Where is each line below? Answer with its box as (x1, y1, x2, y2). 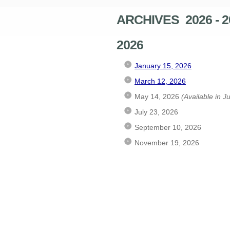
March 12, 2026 (135, 77, 186, 85)
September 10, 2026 (135, 123, 201, 131)
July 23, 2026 (135, 108, 178, 116)
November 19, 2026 (135, 139, 199, 147)
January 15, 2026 (135, 62, 191, 70)
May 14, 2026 (135, 92, 181, 101)
